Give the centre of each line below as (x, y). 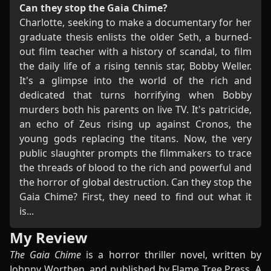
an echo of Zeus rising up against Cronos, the (135, 124)
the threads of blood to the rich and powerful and (135, 168)
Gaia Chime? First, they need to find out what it (135, 197)
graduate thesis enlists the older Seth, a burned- (135, 37)
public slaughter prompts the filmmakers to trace (135, 153)
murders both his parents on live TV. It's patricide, (135, 109)
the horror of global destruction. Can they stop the (135, 182)
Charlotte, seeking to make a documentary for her (135, 22)
